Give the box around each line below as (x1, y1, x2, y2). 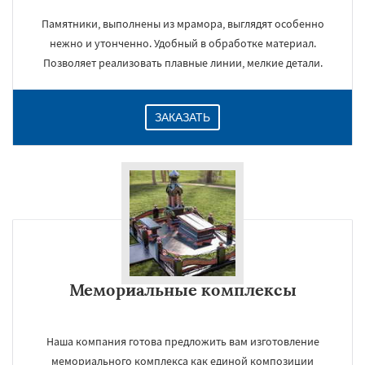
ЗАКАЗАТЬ (155, 111, 210, 124)
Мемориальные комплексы (68, 279, 297, 300)
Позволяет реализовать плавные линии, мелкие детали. (42, 55, 323, 70)
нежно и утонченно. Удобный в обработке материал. (49, 36, 316, 51)
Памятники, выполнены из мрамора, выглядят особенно (41, 16, 324, 31)
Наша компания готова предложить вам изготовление (46, 334, 319, 349)
